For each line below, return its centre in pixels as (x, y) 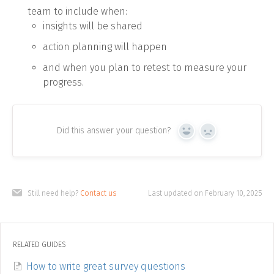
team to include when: (77, 12)
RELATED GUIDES (39, 245)
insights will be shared (93, 26)
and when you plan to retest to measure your (145, 68)
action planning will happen (105, 47)
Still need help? (54, 194)
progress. (63, 83)
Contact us (98, 194)
